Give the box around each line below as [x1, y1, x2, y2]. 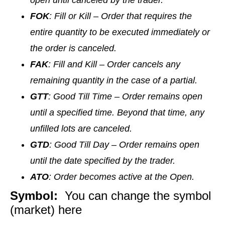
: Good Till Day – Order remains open [49, 140, 199, 150]
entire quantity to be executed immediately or [30, 27, 210, 38]
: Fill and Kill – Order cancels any [48, 59, 180, 70]
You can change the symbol [58, 189, 211, 203]
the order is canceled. [30, 43, 117, 54]
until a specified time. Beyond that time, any [30, 107, 204, 118]
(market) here [10, 203, 82, 217]
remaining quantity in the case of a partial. [30, 75, 197, 86]
